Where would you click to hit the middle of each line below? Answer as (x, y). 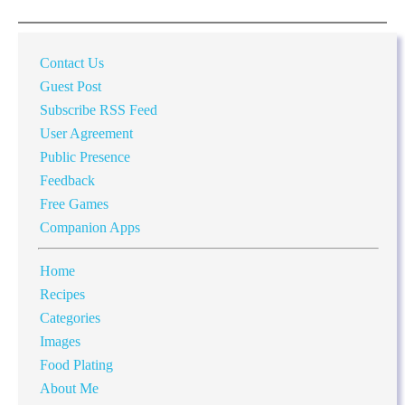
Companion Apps (89, 227)
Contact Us (71, 62)
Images (60, 341)
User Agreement (86, 133)
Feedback (67, 180)
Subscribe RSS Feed (98, 109)
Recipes (62, 294)
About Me (71, 388)
